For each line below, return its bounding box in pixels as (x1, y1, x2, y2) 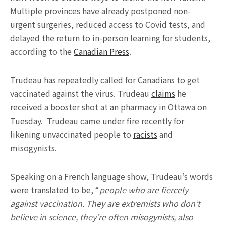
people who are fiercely (99, 184, 188, 196)
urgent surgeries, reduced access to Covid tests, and (10, 18, 205, 30)
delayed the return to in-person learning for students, (10, 32, 210, 44)
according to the (10, 45, 74, 57)
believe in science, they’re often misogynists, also (10, 211, 193, 223)
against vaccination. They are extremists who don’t (10, 197, 200, 209)
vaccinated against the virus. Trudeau (10, 87, 151, 99)
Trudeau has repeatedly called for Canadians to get (10, 74, 200, 86)
